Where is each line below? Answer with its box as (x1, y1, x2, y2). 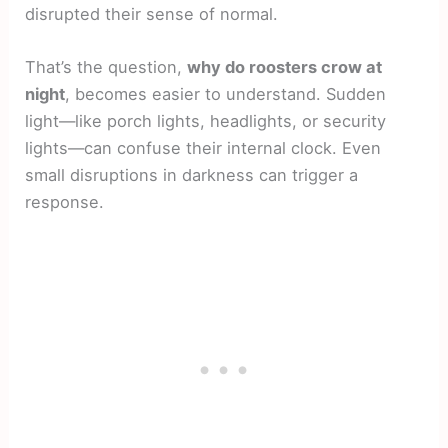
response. (25, 192, 105, 213)
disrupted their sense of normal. (25, 4, 279, 25)
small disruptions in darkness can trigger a (25, 165, 359, 186)
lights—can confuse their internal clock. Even (25, 138, 382, 159)
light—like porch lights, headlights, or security (25, 111, 387, 132)
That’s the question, (25, 57, 188, 78)
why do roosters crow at (187, 57, 383, 78)
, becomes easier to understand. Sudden (65, 84, 387, 105)
